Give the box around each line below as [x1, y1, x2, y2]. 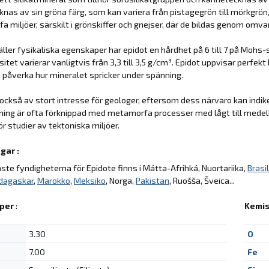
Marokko [37, 175, 70, 186]
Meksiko [74, 175, 106, 186]
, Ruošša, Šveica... [169, 175, 235, 186]
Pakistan [136, 175, 169, 186]
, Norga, [106, 175, 136, 186]
